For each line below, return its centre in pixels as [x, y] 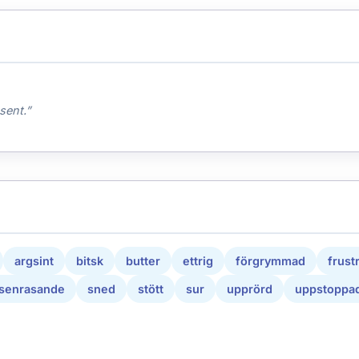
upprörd [250, 289]
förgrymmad [270, 261]
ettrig [198, 261]
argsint [34, 261]
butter [143, 261]
